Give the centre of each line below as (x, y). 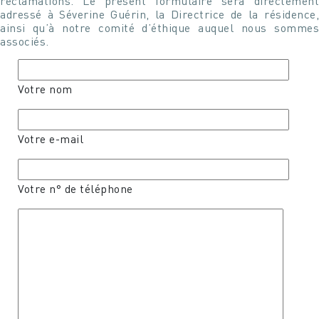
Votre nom (45, 89)
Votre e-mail (51, 139)
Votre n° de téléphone (75, 189)
